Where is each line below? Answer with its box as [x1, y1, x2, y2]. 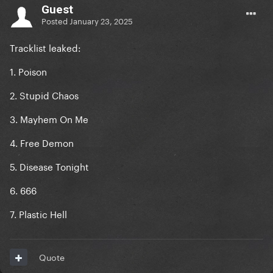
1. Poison [10, 63, 47, 79]
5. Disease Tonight [10, 158, 89, 174]
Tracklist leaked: [10, 40, 81, 55]
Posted [41, 13, 69, 26]
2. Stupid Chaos [10, 87, 79, 102]
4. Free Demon [10, 135, 74, 150]
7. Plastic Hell [10, 206, 67, 221]
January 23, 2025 [69, 13, 133, 26]
